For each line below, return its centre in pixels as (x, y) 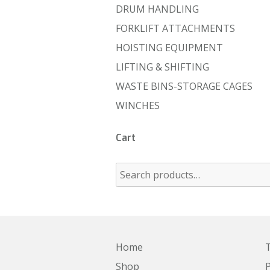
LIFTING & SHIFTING (162, 67)
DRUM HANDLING (157, 9)
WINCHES (138, 105)
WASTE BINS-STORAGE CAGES (184, 86)
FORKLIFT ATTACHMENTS (175, 28)
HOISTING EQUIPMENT (169, 48)
